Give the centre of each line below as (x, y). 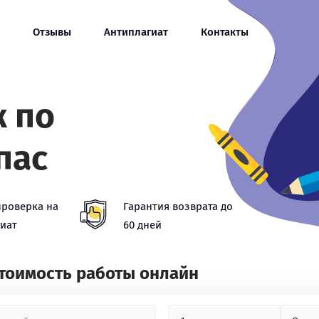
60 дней (142, 225)
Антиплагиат (136, 32)
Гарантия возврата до (178, 206)
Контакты (225, 32)
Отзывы (52, 32)
